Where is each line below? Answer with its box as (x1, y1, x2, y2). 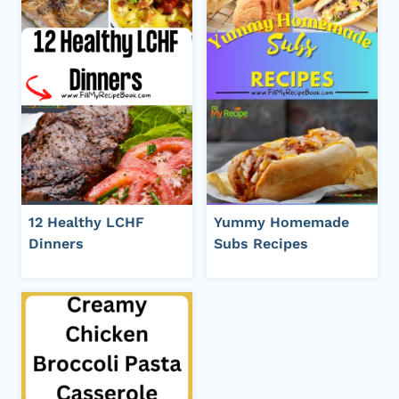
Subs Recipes (214, 234, 308, 252)
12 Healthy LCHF (28, 213, 144, 231)
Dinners (28, 234, 84, 252)
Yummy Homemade (214, 213, 349, 231)
